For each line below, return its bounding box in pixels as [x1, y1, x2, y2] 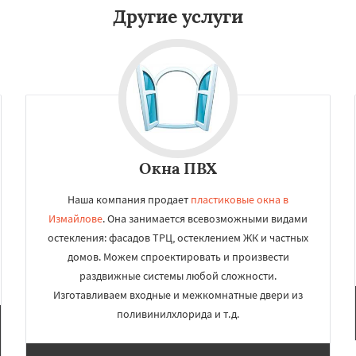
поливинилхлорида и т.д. [117, 307, 239, 321]
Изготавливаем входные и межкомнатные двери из [53, 288, 303, 302]
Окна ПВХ [139, 158, 217, 178]
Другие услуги [113, 5, 243, 28]
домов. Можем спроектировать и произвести [67, 250, 289, 264]
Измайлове [48, 211, 103, 226]
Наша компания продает [68, 192, 191, 207]
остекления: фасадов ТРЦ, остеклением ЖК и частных [48, 230, 308, 245]
